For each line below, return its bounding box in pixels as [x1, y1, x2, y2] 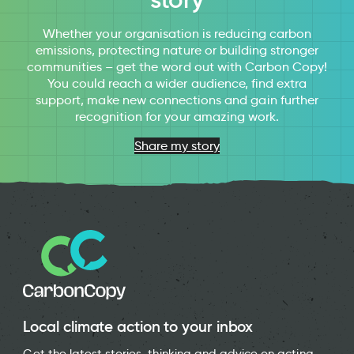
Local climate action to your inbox [23, 316, 254, 336]
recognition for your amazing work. [74, 109, 280, 125]
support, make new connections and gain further [36, 92, 318, 108]
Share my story [134, 138, 220, 154]
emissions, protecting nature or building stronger [35, 43, 319, 58]
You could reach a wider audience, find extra [47, 76, 307, 92]
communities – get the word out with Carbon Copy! [26, 59, 328, 75]
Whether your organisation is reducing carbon [43, 26, 311, 42]
